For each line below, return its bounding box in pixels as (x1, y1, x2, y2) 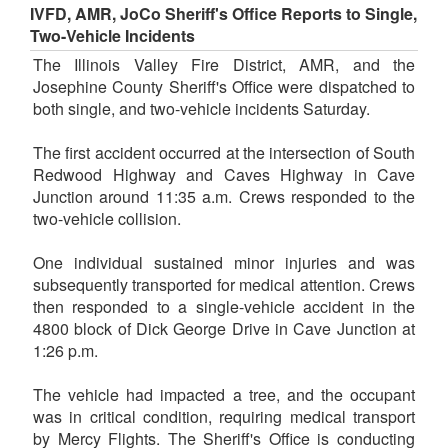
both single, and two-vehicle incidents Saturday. (33, 97, 370, 121)
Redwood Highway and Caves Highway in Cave (33, 163, 415, 187)
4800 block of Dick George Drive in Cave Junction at (33, 317, 415, 341)
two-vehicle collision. (33, 207, 181, 231)
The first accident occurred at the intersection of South (33, 141, 415, 165)
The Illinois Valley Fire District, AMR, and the (33, 53, 415, 77)
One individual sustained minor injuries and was (33, 251, 415, 275)
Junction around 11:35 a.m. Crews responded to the (33, 185, 415, 209)
